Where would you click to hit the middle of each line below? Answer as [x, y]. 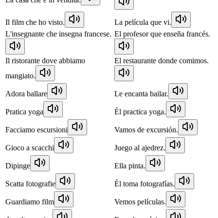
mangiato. [20, 75]
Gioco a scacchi [30, 147]
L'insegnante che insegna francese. [58, 34]
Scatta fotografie [30, 183]
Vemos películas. [140, 201]
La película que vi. [143, 22]
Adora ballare [26, 93]
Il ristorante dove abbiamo [45, 60]
